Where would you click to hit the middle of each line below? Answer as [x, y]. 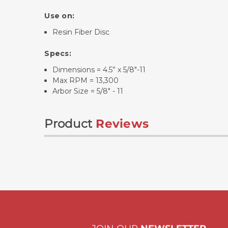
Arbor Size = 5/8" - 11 [88, 91]
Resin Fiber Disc [81, 32]
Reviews [122, 123]
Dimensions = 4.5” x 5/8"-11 [99, 69]
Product [68, 123]
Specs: [58, 53]
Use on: [60, 16]
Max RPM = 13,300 [86, 80]
